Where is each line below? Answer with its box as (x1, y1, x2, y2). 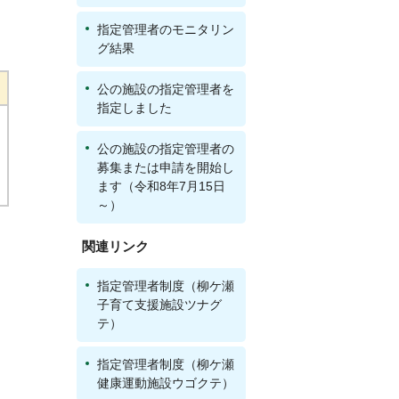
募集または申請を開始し (97, 160, 234, 175)
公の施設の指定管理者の (97, 142, 234, 156)
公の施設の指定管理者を (97, 82, 234, 96)
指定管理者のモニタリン (97, 22, 234, 37)
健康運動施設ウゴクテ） (97, 376, 234, 390)
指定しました (97, 101, 172, 115)
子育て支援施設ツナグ (97, 297, 222, 312)
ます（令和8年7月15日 (97, 179, 225, 193)
